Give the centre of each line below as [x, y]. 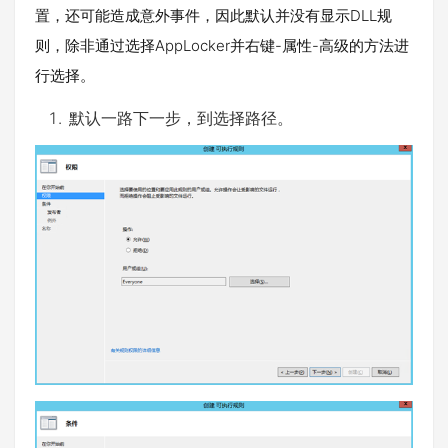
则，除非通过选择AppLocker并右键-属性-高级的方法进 [222, 46]
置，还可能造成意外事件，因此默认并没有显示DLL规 [213, 16]
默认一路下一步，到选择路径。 [181, 118]
